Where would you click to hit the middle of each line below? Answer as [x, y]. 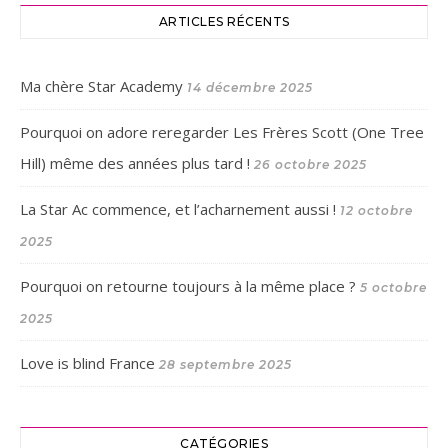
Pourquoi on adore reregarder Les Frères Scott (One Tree [222, 132]
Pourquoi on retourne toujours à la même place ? [188, 286]
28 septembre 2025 [225, 364]
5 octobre [393, 287]
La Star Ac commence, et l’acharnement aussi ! [178, 209]
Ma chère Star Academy [101, 86]
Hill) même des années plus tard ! [135, 163]
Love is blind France [87, 363]
